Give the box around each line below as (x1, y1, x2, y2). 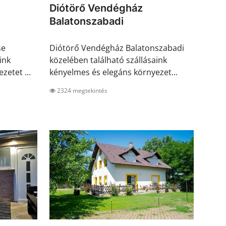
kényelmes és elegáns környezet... (49, 67, 178, 78)
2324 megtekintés (55, 86, 107, 95)
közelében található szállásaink (49, 54, 167, 66)
